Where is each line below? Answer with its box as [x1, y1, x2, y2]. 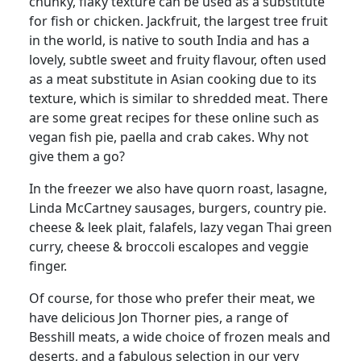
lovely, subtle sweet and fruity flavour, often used [29, 50, 326, 68]
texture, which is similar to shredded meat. [29, 89, 293, 107]
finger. [29, 256, 67, 275]
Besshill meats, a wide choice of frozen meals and [29, 327, 330, 346]
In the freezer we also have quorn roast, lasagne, [29, 179, 327, 197]
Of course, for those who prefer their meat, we [29, 288, 315, 307]
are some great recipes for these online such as [29, 108, 319, 127]
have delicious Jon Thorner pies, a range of [29, 308, 288, 326]
